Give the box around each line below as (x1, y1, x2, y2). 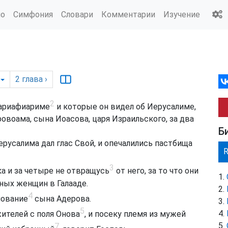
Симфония (13, 9, 53, 19)
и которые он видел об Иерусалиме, (54, 102, 196, 112)
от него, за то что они (114, 166, 198, 176)
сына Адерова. (33, 193, 91, 204)
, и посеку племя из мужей (84, 209, 186, 219)
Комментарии (101, 9, 155, 19)
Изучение (163, 9, 200, 19)
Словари (61, 9, 93, 19)
